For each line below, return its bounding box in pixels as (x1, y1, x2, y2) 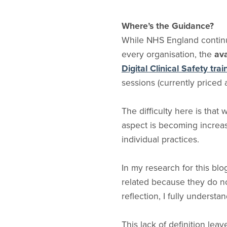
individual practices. (121, 134, 199, 145)
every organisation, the (121, 49, 214, 60)
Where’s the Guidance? (121, 20, 214, 31)
